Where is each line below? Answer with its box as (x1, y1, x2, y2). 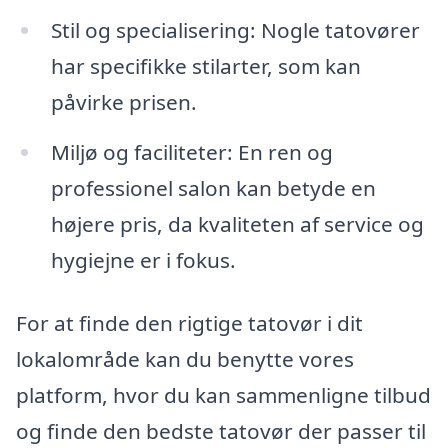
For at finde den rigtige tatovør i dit (16, 309, 363, 338)
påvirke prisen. (50, 87, 197, 116)
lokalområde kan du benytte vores (16, 345, 354, 374)
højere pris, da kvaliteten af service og (50, 209, 424, 238)
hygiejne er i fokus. (50, 245, 236, 274)
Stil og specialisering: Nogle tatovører (50, 15, 420, 44)
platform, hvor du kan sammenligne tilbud (16, 381, 431, 410)
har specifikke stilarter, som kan (50, 51, 361, 80)
